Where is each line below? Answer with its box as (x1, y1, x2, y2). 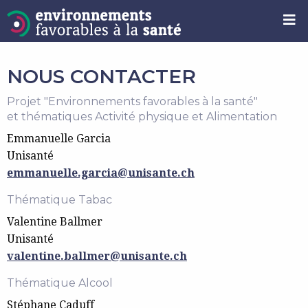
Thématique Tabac (7, 193, 112, 206)
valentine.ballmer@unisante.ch (7, 250, 187, 263)
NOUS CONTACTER (7, 65, 196, 88)
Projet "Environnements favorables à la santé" (7, 95, 258, 108)
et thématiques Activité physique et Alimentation (7, 110, 277, 123)
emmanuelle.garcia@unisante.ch (7, 166, 195, 179)
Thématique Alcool (7, 276, 113, 289)
